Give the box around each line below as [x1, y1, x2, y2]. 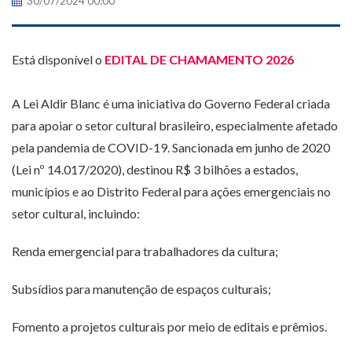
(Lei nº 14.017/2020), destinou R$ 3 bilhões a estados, [12, 162, 298, 178]
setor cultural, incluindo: [12, 206, 140, 222]
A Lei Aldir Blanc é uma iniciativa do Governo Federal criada [12, 96, 330, 112]
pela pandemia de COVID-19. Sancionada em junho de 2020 [12, 140, 330, 156]
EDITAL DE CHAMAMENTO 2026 [104, 52, 294, 68]
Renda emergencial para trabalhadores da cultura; [12, 244, 278, 259]
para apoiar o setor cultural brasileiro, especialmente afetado [12, 118, 338, 134]
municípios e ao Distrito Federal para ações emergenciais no [12, 184, 331, 200]
